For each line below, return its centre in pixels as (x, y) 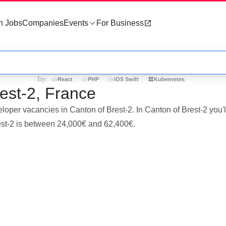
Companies (43, 23)
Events (76, 23)
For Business (120, 23)
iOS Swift (126, 79)
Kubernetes (169, 79)
